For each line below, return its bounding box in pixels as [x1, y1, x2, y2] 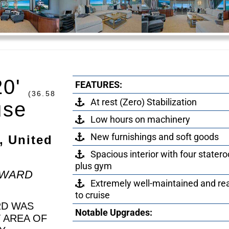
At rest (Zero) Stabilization [84, 97, 197, 108]
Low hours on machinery [84, 114, 191, 125]
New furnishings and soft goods [84, 131, 219, 143]
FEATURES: [75, 79, 123, 90]
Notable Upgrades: [75, 207, 153, 218]
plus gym [75, 161, 112, 172]
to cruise [75, 190, 110, 201]
